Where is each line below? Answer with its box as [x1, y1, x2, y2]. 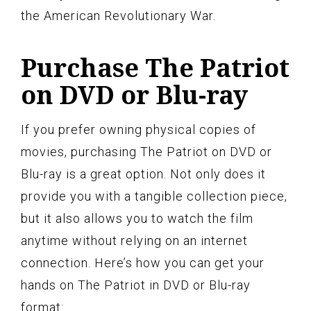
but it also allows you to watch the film [21, 210, 253, 226]
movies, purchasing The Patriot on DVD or [21, 144, 272, 159]
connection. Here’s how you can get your [21, 255, 264, 270]
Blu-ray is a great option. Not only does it [21, 166, 266, 181]
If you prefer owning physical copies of [21, 121, 256, 137]
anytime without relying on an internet [21, 233, 248, 248]
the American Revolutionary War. [21, 8, 216, 23]
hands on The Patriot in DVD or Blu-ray [21, 277, 251, 292]
